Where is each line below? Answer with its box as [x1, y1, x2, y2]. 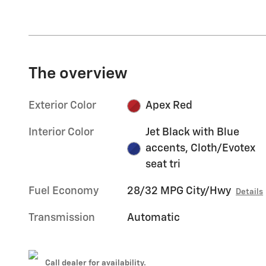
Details [236, 188, 264, 197]
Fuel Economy [28, 186, 99, 197]
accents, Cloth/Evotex [145, 143, 255, 154]
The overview [28, 66, 128, 83]
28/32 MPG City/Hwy [127, 186, 232, 197]
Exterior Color [28, 100, 96, 112]
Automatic [127, 213, 180, 224]
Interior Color [28, 127, 94, 138]
